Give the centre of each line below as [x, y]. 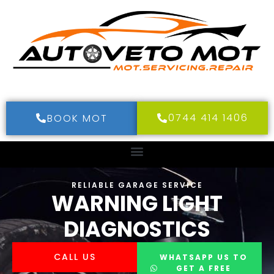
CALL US [75, 257]
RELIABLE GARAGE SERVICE [137, 185]
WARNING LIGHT [137, 203]
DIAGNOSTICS [137, 229]
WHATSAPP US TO [203, 257]
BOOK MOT [77, 118]
